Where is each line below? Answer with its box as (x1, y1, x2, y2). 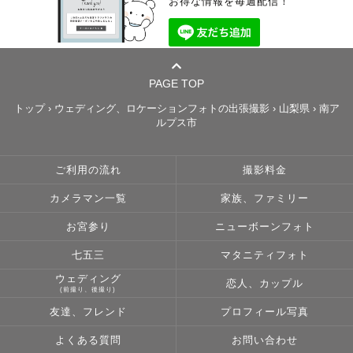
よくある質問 (54, 335, 121, 347)
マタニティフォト (221, 250, 309, 262)
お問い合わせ (232, 335, 298, 347)
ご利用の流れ (54, 165, 121, 176)
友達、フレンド (49, 307, 127, 318)
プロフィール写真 (221, 307, 309, 318)
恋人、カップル (226, 278, 303, 290)
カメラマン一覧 (49, 193, 127, 205)
